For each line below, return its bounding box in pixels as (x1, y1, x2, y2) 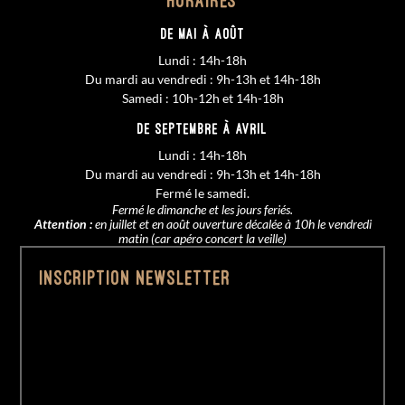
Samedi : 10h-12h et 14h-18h (121, 90, 284, 106)
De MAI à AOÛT (160, 28, 245, 39)
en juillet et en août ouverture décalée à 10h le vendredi (91, 216, 372, 231)
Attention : (33, 216, 92, 231)
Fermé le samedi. (155, 185, 250, 201)
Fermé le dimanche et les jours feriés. (112, 202, 293, 217)
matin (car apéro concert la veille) (118, 231, 287, 246)
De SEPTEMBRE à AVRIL (137, 123, 268, 134)
